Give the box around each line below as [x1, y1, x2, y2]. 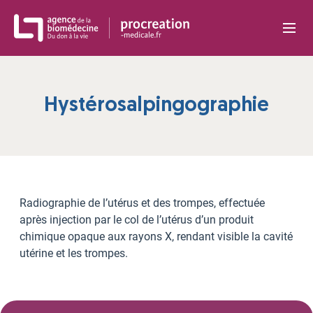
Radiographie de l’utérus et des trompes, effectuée [20, 196, 265, 210]
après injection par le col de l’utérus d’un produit [20, 213, 254, 227]
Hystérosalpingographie [44, 96, 269, 117]
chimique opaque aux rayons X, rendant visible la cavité [20, 230, 293, 244]
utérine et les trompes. [20, 247, 128, 261]
